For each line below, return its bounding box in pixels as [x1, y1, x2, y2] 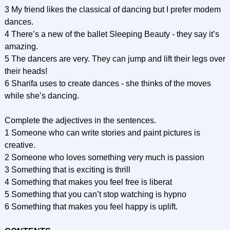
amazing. [4, 42, 38, 51]
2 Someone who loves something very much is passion [4, 153, 204, 162]
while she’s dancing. [4, 91, 79, 100]
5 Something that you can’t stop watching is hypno [4, 190, 186, 199]
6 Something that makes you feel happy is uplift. [4, 202, 178, 211]
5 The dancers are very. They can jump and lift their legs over [4, 54, 225, 63]
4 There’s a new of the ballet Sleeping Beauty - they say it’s [4, 30, 219, 39]
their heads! [4, 67, 47, 75]
